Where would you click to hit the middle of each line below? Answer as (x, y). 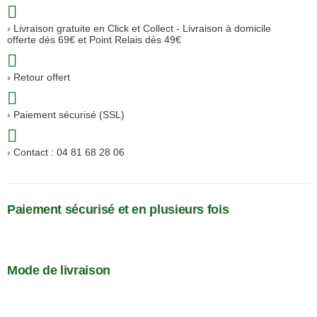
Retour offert (42, 77)
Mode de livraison (59, 270)
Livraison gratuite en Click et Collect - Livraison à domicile (143, 28)
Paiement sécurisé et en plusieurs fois (118, 209)
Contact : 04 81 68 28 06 (69, 152)
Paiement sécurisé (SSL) (69, 114)
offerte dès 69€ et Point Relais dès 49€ (94, 39)
